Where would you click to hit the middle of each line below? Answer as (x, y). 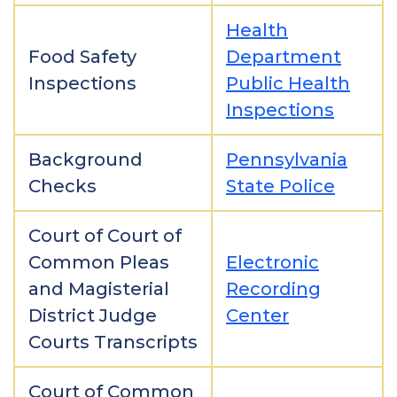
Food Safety (82, 57)
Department (284, 57)
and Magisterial (99, 289)
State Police (280, 186)
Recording (273, 289)
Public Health (288, 83)
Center (257, 315)
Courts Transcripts (113, 342)
